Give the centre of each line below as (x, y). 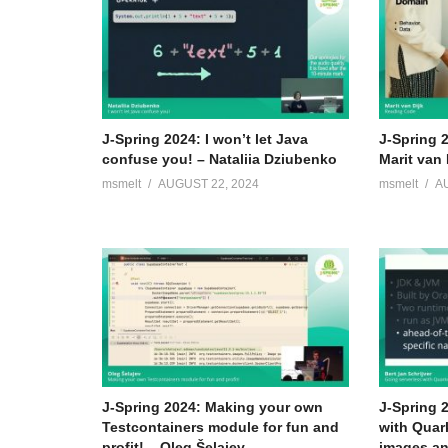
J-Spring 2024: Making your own (212, 406)
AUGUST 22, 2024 (208, 183)
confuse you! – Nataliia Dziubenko (219, 158)
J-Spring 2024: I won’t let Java (205, 138)
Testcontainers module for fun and (220, 426)
